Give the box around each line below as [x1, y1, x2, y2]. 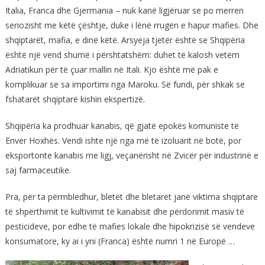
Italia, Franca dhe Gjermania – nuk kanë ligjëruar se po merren [5, 4, 244, 16]
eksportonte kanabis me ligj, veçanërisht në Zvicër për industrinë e [5, 149, 258, 161]
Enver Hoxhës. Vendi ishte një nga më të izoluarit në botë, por [5, 134, 241, 146]
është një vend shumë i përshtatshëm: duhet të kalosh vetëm [5, 49, 240, 60]
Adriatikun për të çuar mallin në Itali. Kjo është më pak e [5, 63, 218, 75]
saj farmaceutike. [5, 164, 71, 176]
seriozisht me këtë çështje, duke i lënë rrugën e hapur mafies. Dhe [5, 19, 258, 31]
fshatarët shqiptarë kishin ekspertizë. [5, 93, 145, 105]
